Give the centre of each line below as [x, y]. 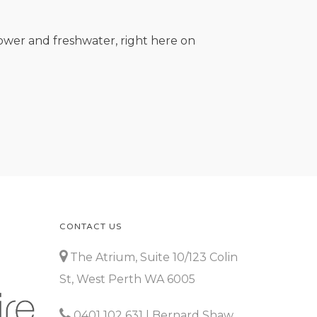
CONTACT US [91, 226]
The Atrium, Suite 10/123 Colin [153, 257]
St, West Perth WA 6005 [128, 279]
